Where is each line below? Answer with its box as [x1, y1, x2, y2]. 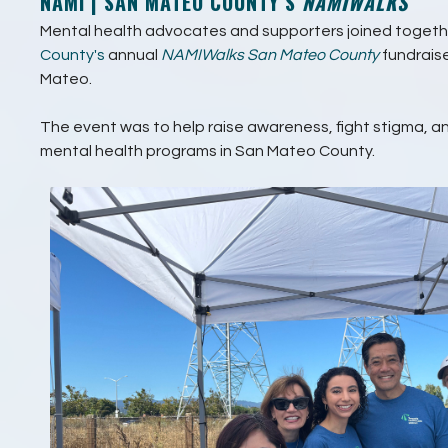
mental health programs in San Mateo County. [40, 142, 375, 159]
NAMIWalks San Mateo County [161, 46, 379, 63]
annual [105, 46, 161, 63]
